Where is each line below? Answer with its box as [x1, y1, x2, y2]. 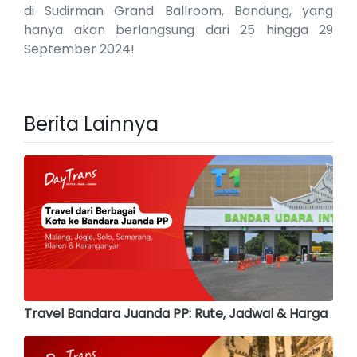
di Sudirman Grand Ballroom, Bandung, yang [24, 2, 333, 21]
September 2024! [24, 40, 138, 59]
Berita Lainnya [24, 111, 159, 138]
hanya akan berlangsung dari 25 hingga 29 [24, 21, 333, 40]
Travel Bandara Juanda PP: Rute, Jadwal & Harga [24, 304, 328, 323]
